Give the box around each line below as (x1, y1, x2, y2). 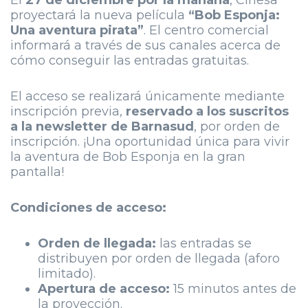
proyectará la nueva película (10, 8, 188, 23)
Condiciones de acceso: (10, 200, 166, 216)
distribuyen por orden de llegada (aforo (38, 251, 280, 267)
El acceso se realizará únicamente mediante (10, 89, 285, 104)
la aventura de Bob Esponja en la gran (10, 149, 245, 165)
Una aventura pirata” (10, 23, 144, 38)
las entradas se (156, 236, 252, 252)
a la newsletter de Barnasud (10, 119, 194, 135)
